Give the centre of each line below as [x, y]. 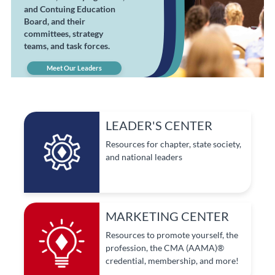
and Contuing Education [69, 9]
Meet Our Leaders [75, 68]
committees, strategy [63, 33]
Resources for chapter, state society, [174, 144]
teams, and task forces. [67, 46]
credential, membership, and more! [172, 261]
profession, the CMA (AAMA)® [165, 248]
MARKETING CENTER [168, 216]
